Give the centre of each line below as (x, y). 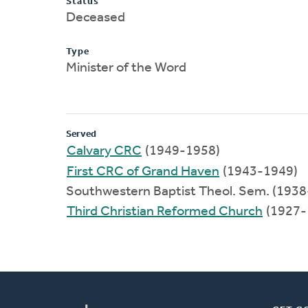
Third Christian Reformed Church (165, 211)
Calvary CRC (104, 151)
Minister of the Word (126, 68)
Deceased (96, 18)
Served (81, 134)
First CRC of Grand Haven (143, 172)
